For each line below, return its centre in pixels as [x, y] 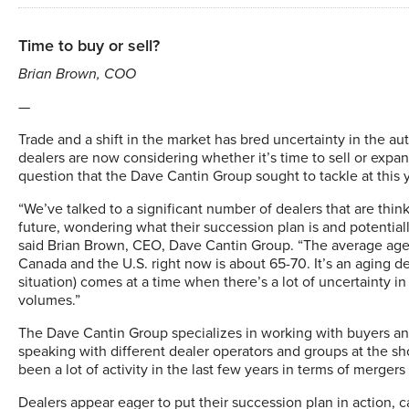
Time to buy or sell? [89, 46]
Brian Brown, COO [77, 74]
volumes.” [49, 300]
